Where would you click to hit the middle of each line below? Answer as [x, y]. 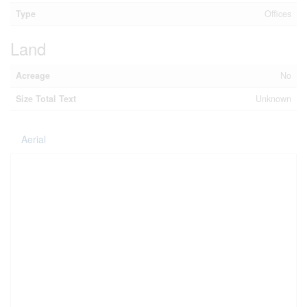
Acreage [33, 75]
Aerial [34, 139]
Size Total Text [46, 98]
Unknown [273, 98]
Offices [278, 13]
